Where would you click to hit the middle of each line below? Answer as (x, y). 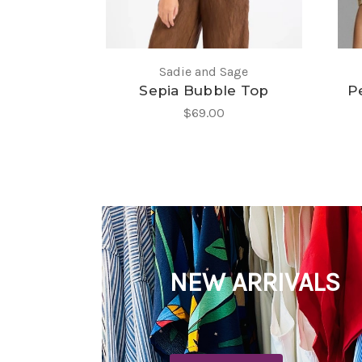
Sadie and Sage (204, 72)
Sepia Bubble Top (204, 91)
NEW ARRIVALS (255, 283)
